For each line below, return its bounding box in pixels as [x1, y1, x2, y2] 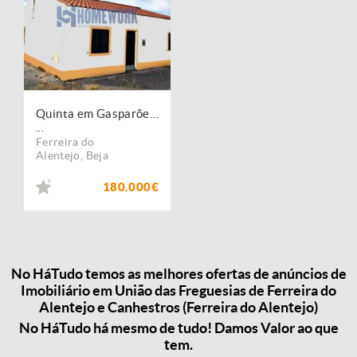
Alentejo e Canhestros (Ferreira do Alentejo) [39, 299, 318, 316]
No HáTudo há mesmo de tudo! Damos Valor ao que [18, 319, 339, 336]
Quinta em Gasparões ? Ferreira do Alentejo [149, 107, 159, 120]
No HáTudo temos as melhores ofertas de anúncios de [10, 265, 347, 283]
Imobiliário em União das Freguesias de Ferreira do [21, 282, 336, 300]
